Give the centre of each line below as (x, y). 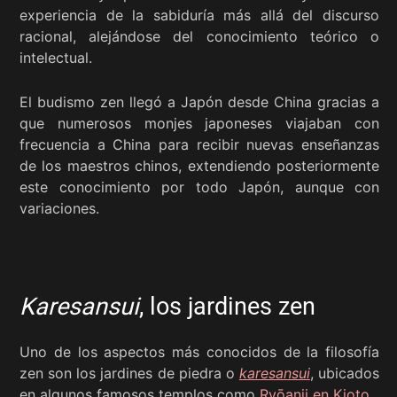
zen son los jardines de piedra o (129, 373)
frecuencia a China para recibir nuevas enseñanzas (199, 144)
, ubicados (344, 373)
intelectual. (56, 57)
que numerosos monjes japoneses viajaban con (199, 123)
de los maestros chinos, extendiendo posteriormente (199, 165)
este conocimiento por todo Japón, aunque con (199, 187)
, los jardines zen (227, 306)
